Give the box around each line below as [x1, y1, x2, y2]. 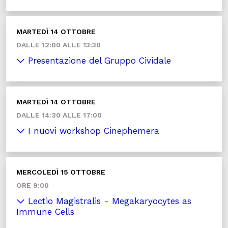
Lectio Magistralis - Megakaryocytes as [25, 196, 191, 206]
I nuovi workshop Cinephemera [25, 126, 159, 136]
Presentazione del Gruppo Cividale [25, 55, 171, 66]
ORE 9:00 [16, 181, 49, 189]
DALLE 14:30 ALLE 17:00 [16, 111, 102, 119]
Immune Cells [16, 207, 74, 217]
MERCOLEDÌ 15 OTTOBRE [16, 168, 105, 176]
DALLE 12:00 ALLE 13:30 [16, 41, 101, 49]
